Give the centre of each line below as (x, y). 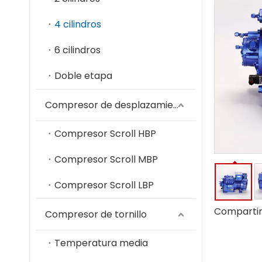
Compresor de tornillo (96, 214)
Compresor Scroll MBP (106, 159)
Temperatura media (101, 243)
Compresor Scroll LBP (104, 185)
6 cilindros (77, 50)
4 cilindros (78, 24)
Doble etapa (83, 76)
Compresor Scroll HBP (105, 134)
